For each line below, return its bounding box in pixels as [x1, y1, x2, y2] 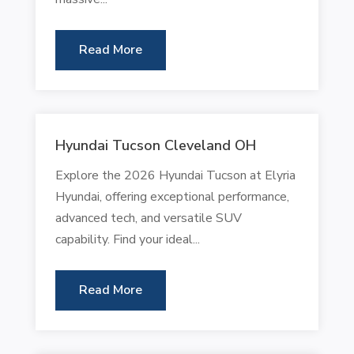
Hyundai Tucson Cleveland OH [55, 135, 256, 155]
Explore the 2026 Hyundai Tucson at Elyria [55, 166, 296, 184]
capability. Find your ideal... [55, 230, 200, 248]
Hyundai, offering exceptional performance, [55, 187, 289, 205]
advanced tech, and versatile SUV [55, 209, 242, 227]
